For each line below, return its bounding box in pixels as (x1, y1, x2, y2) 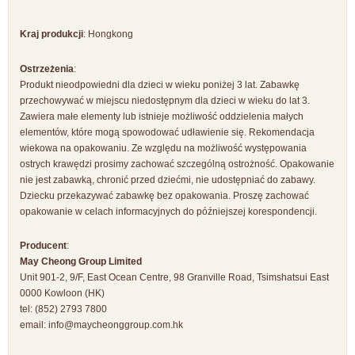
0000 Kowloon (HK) (20, 288, 105, 300)
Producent (20, 240, 67, 252)
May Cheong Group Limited (20, 256, 142, 268)
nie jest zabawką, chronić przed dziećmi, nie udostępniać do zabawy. (20, 174, 315, 185)
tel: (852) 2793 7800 (20, 303, 107, 315)
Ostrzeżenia (20, 63, 74, 74)
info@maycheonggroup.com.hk (48, 319, 183, 331)
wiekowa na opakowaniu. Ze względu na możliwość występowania (20, 142, 307, 154)
